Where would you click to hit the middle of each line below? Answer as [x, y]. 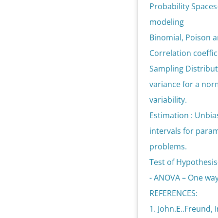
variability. [168, 100]
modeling [167, 22]
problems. [168, 146]
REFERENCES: [174, 193]
